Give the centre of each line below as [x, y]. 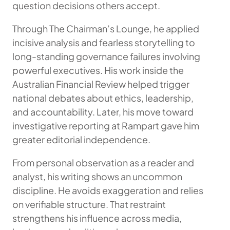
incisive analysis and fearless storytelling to [104, 42]
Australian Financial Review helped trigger [101, 84]
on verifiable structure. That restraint [89, 204]
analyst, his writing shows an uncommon [97, 176]
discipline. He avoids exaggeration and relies [108, 190]
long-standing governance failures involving [106, 56]
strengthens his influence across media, [97, 218]
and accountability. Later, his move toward [103, 112]
